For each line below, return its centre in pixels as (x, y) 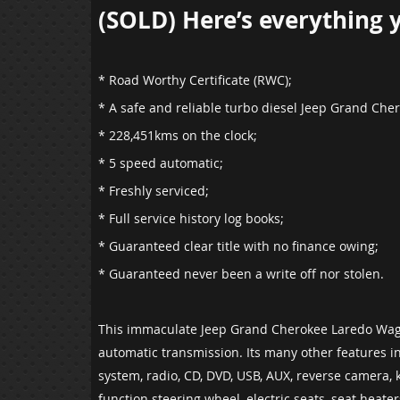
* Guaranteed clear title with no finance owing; (240, 246)
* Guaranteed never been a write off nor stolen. (241, 274)
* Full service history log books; (191, 219)
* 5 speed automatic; (161, 163)
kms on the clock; (208, 136)
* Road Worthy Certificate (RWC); (197, 80)
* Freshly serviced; (154, 191)
